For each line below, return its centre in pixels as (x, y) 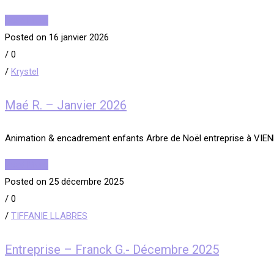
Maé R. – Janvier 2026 (66, 105)
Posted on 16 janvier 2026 (57, 38)
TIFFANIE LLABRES (49, 216)
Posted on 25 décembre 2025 (64, 182)
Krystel (25, 72)
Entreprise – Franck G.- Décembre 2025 (112, 249)
